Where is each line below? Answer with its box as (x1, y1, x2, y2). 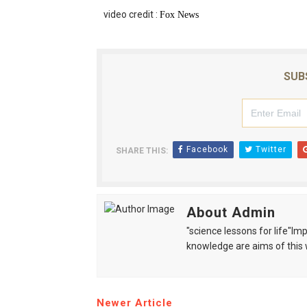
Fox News (159, 10, 199, 20)
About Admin (186, 204, 275, 221)
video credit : (103, 9, 160, 20)
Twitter (252, 145, 286, 154)
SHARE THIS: (115, 146, 168, 156)
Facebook (183, 145, 228, 154)
